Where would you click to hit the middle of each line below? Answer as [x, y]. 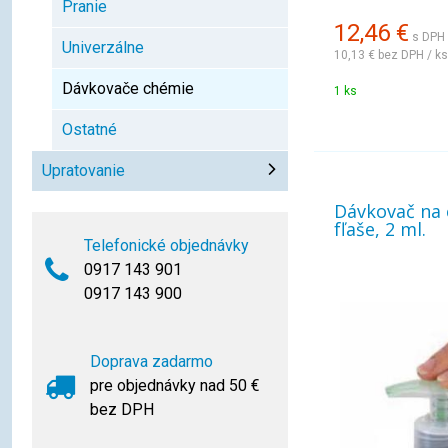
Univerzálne [103, 47]
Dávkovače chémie [128, 88]
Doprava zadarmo [151, 361]
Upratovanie [83, 170]
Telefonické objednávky [166, 245]
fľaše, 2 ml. [379, 229]
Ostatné [89, 129]
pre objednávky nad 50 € [175, 385]
